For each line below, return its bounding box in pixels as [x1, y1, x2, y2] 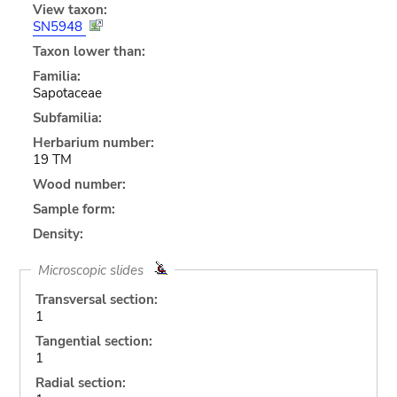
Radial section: [35, 373, 126, 392]
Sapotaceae [32, 83, 102, 102]
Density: [32, 224, 83, 243]
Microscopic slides [37, 261, 154, 279]
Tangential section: [35, 331, 152, 350]
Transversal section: [35, 290, 158, 308]
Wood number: [32, 175, 126, 193]
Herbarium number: [32, 133, 154, 152]
